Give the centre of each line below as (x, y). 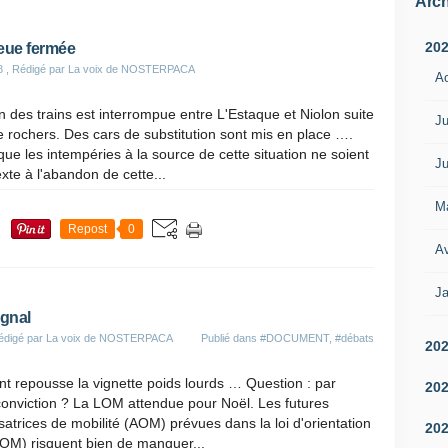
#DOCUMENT (294, 338)
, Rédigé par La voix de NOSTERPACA (99, 69)
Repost (87, 229)
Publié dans (230, 338)
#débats (354, 338)
